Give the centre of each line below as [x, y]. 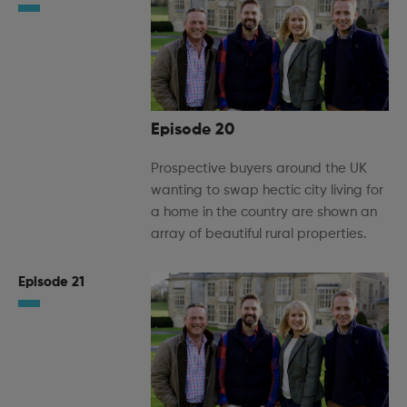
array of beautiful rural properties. [259, 234]
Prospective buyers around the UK [259, 169]
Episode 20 [193, 130]
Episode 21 [51, 283]
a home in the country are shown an [264, 213]
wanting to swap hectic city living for [267, 191]
